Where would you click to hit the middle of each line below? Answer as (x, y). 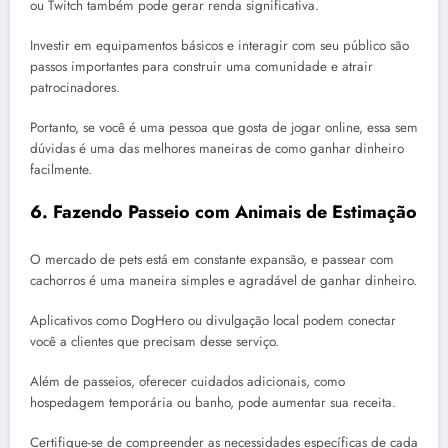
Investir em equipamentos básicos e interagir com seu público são (219, 45)
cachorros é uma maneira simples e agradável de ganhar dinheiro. (223, 280)
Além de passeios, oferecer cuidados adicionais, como (187, 382)
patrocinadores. (75, 87)
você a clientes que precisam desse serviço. (154, 341)
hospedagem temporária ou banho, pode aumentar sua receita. (213, 403)
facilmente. (61, 170)
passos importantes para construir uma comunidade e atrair (201, 66)
